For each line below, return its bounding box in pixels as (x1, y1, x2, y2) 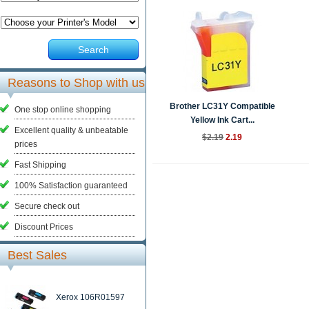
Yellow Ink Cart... (190, 115, 255, 125)
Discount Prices (14, 222, 73, 232)
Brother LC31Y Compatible (169, 101, 275, 111)
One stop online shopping (14, 105, 111, 114)
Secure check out (14, 201, 79, 211)
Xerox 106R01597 (56, 292, 125, 302)
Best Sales (8, 248, 67, 262)
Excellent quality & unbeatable (14, 126, 128, 135)
